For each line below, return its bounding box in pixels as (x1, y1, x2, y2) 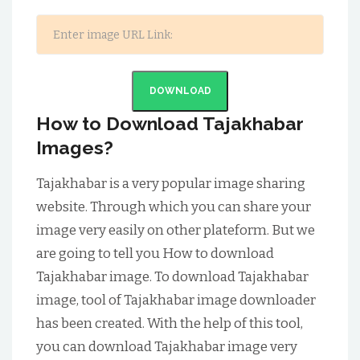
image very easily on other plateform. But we (36, 222, 315, 239)
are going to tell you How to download (36, 245, 274, 262)
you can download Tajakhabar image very (36, 338, 297, 355)
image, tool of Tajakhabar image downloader (36, 292, 316, 309)
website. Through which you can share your (36, 198, 311, 215)
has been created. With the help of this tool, (36, 315, 303, 332)
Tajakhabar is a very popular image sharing (36, 175, 305, 192)
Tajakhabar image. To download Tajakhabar (36, 268, 309, 285)
